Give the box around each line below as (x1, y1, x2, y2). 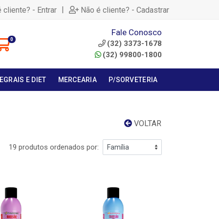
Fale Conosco (111, 27, 162, 37)
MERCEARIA (58, 76, 97, 84)
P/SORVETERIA (109, 76, 158, 84)
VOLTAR (132, 119, 161, 128)
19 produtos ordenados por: (9, 143, 99, 152)
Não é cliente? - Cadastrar (81, 5, 169, 15)
